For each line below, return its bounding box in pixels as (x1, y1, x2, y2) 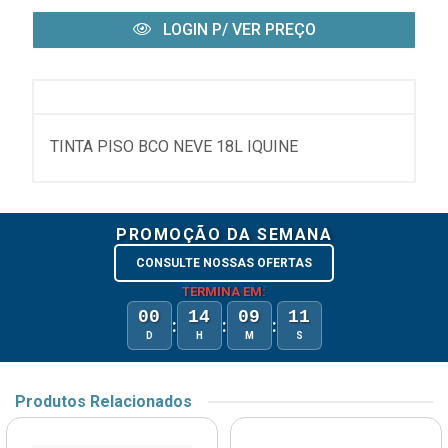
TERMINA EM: (182, 284, 266, 300)
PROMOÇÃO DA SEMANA (116, 225, 332, 245)
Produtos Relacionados (15, 392, 192, 412)
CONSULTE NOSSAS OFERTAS (136, 256, 312, 271)
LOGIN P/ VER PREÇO (158, 20, 316, 40)
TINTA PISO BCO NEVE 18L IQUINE (50, 137, 298, 157)
